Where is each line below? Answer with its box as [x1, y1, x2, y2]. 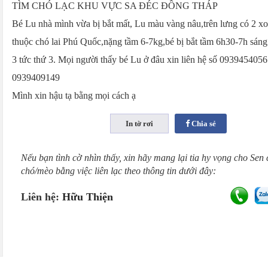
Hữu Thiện [62, 191, 113, 203]
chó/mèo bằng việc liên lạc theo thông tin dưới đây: [21, 166, 216, 176]
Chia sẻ [189, 118, 216, 128]
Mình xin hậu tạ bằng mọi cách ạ [12, 90, 136, 100]
